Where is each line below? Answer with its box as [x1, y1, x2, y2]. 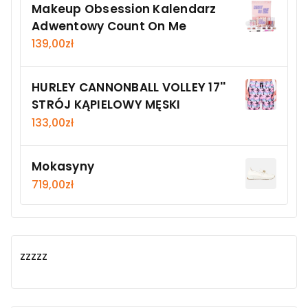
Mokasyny [32, 157, 94, 175]
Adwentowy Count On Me [32, 17, 187, 34]
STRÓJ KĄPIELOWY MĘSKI [32, 96, 181, 113]
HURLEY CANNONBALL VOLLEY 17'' [32, 79, 226, 96]
